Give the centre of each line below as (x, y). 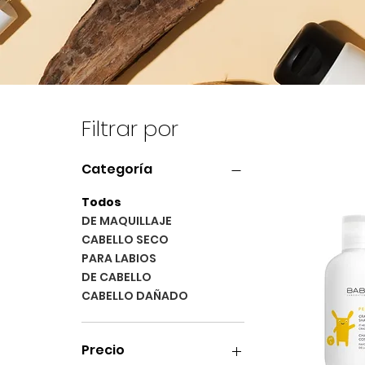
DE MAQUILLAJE (127, 221)
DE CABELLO (117, 277)
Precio (103, 350)
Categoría (117, 169)
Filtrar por (130, 129)
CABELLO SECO (125, 240)
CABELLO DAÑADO (135, 296)
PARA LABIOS (119, 259)
